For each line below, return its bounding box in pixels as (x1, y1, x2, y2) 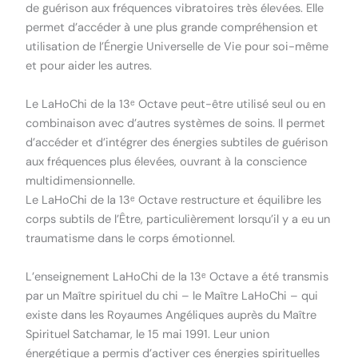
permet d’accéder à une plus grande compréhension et (26, 19, 319, 35)
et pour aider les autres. (26, 58, 153, 74)
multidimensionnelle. (26, 173, 136, 189)
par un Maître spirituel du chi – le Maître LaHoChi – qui (26, 288, 319, 304)
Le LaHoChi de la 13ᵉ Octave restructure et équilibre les (26, 192, 322, 208)
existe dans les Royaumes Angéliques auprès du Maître (26, 307, 317, 323)
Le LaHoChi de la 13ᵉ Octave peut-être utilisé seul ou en (26, 96, 326, 112)
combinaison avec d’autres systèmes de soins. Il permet (26, 115, 326, 131)
